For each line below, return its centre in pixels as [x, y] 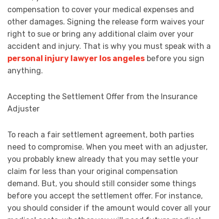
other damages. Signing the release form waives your [106, 22]
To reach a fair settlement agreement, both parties [101, 135]
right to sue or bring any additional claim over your [100, 34]
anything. [26, 71]
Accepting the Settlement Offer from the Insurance [102, 97]
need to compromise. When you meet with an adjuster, [108, 147]
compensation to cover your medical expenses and [101, 10]
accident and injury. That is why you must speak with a [109, 46]
